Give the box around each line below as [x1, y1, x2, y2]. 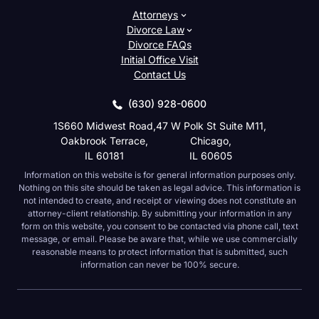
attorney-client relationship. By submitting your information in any [27, 208, 292, 219]
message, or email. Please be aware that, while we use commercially [21, 234, 298, 244]
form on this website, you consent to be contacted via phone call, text [21, 221, 298, 231]
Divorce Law [126, 23, 184, 36]
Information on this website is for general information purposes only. [23, 169, 296, 180]
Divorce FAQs [127, 38, 192, 51]
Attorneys [132, 9, 179, 21]
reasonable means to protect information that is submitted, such [31, 246, 288, 257]
